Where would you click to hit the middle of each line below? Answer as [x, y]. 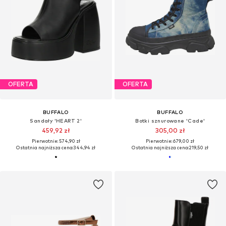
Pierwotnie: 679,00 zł [170, 141]
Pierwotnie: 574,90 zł [56, 141]
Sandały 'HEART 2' [56, 120]
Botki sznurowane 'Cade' [170, 120]
